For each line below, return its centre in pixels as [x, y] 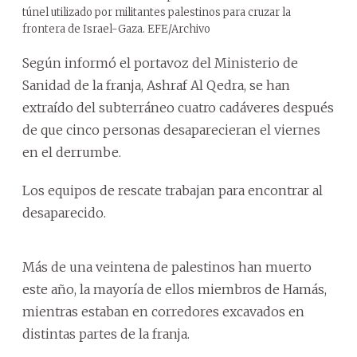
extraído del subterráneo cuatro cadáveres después [178, 107]
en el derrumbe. [72, 152]
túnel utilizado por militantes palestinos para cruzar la [157, 12]
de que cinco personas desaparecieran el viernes [171, 129]
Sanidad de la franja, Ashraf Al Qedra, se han [156, 85]
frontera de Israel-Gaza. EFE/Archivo [116, 29]
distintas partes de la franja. [106, 333]
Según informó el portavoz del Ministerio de [160, 63]
